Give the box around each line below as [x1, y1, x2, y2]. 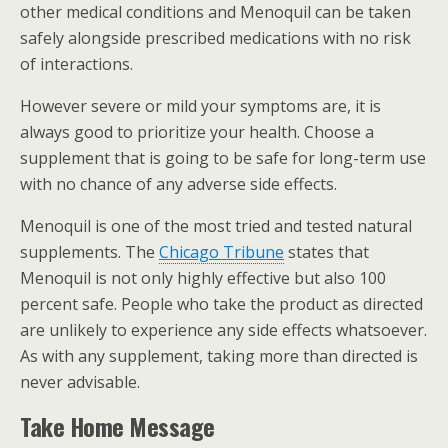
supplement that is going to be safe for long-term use [20, 146, 426, 169]
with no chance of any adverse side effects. [20, 172, 337, 195]
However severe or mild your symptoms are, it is [20, 94, 381, 117]
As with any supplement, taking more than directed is [20, 344, 418, 367]
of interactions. [20, 52, 133, 75]
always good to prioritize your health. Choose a [20, 120, 374, 143]
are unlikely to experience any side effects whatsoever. [20, 318, 427, 341]
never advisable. [20, 370, 140, 393]
